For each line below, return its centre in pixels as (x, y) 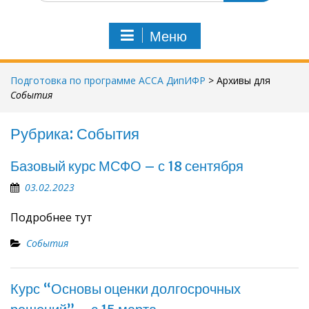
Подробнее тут (51, 217)
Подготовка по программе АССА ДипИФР (108, 80)
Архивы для (243, 80)
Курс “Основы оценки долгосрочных (126, 289)
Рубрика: (43, 134)
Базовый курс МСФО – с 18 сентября (127, 166)
